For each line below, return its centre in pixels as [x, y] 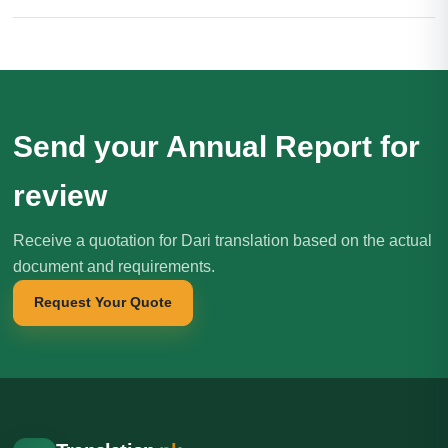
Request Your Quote [103, 302]
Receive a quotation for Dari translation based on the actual [222, 240]
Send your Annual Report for [216, 146]
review [60, 195]
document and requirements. [114, 266]
